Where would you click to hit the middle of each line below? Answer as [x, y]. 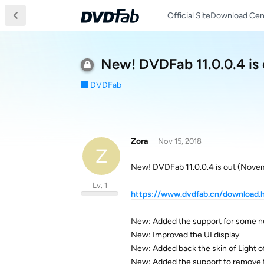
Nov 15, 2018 [179, 141]
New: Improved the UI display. [186, 235]
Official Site [189, 15]
